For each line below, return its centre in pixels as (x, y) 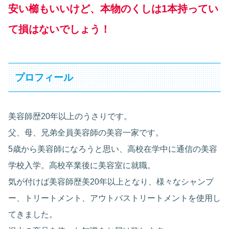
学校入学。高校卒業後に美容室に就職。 (82, 166)
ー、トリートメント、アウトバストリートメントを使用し (114, 198)
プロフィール (44, 77)
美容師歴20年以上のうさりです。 (70, 117)
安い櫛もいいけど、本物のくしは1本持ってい (113, 9)
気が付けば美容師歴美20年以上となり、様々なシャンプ (111, 182)
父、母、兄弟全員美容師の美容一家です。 (86, 133)
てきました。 (33, 215)
